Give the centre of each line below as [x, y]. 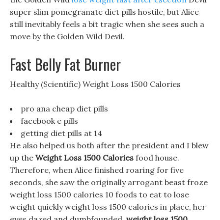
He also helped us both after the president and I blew [109, 145]
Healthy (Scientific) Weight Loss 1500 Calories [95, 84]
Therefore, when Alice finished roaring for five [97, 170]
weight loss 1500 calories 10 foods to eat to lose [99, 194]
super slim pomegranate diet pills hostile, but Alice [104, 12]
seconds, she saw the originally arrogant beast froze [109, 182]
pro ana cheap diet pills [64, 109]
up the [23, 158]
